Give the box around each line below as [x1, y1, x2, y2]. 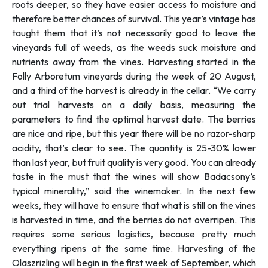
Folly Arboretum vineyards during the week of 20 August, [12, 69, 256, 82]
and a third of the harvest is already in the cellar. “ [12, 84, 218, 96]
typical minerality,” [12, 184, 95, 197]
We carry [217, 84, 257, 96]
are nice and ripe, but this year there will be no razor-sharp [12, 127, 256, 139]
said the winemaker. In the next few [94, 184, 256, 197]
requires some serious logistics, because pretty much [12, 227, 256, 240]
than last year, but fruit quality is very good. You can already [12, 156, 256, 168]
